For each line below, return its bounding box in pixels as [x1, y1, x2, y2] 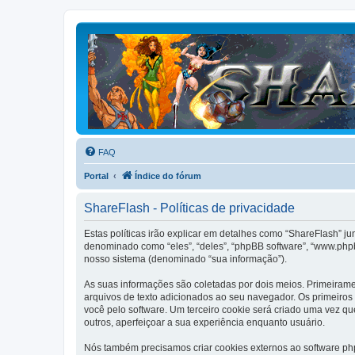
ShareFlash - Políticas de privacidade [84, 201, 295, 215]
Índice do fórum [135, 171, 201, 181]
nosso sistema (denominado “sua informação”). [84, 254, 287, 265]
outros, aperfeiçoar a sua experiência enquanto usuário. [84, 317, 325, 328]
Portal [84, 171, 109, 181]
